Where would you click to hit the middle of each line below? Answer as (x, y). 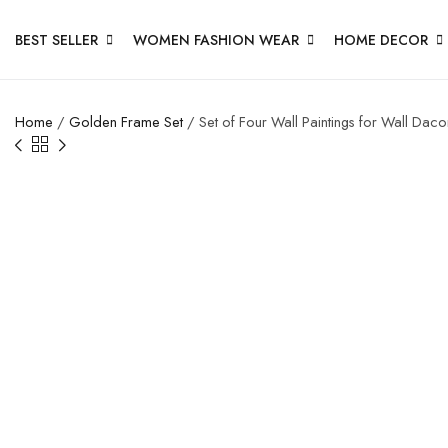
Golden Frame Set (126, 121)
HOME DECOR (381, 39)
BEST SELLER (56, 39)
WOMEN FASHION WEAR (216, 39)
